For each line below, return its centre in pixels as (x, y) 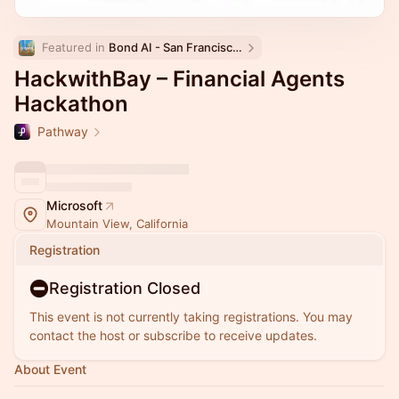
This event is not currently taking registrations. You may (191, 317)
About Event (50, 369)
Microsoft (74, 205)
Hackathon (71, 104)
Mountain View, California (117, 224)
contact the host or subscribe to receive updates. (173, 335)
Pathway (63, 131)
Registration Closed (125, 288)
